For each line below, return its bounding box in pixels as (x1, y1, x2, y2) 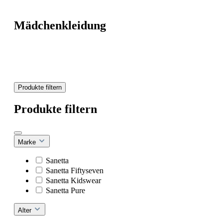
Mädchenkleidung (14, 18, 106, 32)
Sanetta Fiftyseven (46, 166, 104, 175)
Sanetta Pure (46, 186, 85, 195)
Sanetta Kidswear (46, 176, 101, 185)
